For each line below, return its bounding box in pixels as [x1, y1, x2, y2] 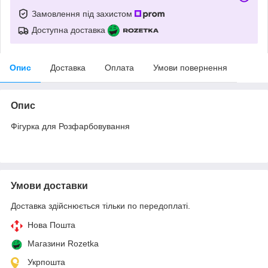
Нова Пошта [28, 220, 75, 230]
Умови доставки [11, 180, 88, 191]
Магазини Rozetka [28, 238, 99, 248]
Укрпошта [28, 257, 65, 267]
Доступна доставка [32, 25, 105, 35]
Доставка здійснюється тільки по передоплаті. [11, 200, 190, 211]
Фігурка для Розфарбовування [11, 121, 130, 131]
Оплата [105, 62, 134, 72]
